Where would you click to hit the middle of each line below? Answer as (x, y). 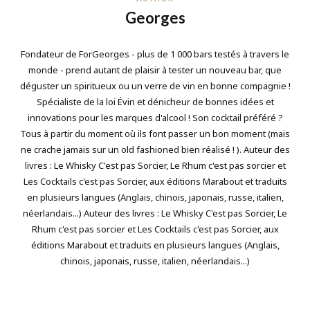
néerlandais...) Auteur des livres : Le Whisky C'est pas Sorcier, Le (155, 213)
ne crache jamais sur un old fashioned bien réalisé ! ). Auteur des (155, 149)
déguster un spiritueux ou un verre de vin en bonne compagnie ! (155, 85)
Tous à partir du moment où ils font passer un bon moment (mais (155, 133)
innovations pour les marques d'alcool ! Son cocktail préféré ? (155, 117)
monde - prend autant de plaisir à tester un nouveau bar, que (155, 70)
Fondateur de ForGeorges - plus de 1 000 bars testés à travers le (155, 54)
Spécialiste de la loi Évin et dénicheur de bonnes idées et (155, 101)
